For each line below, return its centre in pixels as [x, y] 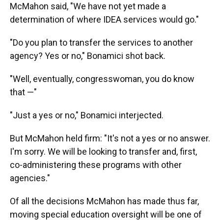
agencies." [30, 178]
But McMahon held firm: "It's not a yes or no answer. [110, 138]
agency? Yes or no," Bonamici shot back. [88, 56]
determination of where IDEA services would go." [104, 19]
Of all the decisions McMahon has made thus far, [104, 201]
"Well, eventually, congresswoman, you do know [102, 79]
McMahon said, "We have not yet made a [88, 6]
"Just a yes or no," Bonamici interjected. [87, 115]
